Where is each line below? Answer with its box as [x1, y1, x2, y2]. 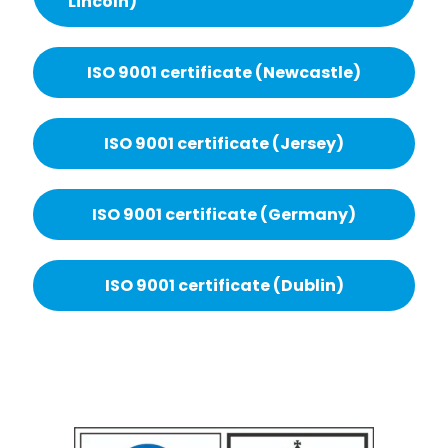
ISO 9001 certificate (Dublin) [104, 274, 344, 297]
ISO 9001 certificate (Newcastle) [87, 61, 361, 84]
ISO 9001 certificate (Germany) [92, 203, 356, 226]
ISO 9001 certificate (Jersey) [104, 132, 344, 155]
